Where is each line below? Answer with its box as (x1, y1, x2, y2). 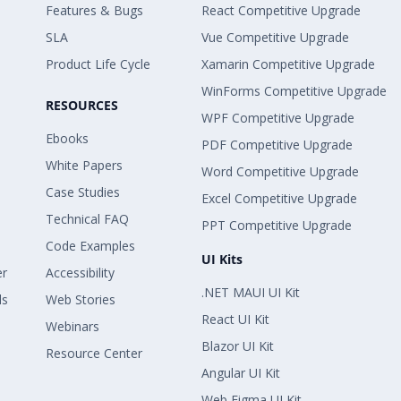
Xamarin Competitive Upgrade (201, 55, 376, 73)
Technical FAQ (46, 210, 130, 227)
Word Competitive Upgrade (201, 163, 360, 180)
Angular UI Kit (201, 364, 281, 381)
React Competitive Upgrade (201, 2, 362, 19)
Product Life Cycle (46, 55, 151, 73)
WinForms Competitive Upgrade (201, 82, 388, 99)
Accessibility (46, 264, 115, 281)
